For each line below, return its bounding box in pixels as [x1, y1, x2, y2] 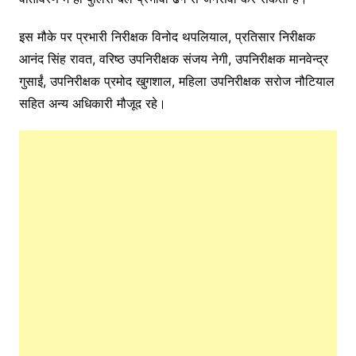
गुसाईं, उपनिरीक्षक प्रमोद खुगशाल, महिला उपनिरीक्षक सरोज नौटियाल [18, 73, 335, 90]
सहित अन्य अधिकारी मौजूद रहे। [18, 95, 166, 112]
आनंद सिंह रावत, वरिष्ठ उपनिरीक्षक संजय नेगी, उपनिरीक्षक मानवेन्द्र [18, 51, 328, 68]
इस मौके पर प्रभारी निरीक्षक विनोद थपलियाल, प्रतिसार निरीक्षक [18, 29, 315, 45]
